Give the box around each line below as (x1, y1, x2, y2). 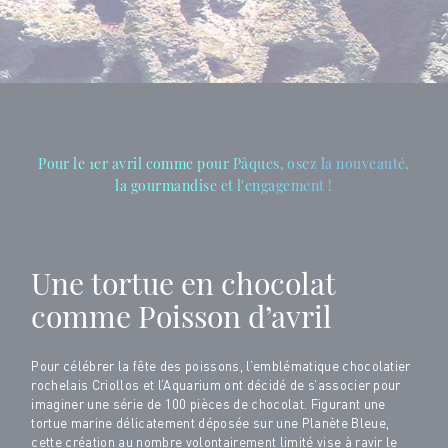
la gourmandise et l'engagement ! (115, 176, 333, 195)
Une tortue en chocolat (31, 263, 336, 303)
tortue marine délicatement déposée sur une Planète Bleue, (31, 418, 390, 431)
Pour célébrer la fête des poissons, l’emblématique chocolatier (31, 361, 411, 374)
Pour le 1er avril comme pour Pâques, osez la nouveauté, (38, 154, 410, 173)
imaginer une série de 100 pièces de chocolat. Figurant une (31, 399, 386, 412)
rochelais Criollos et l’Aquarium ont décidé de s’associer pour (31, 380, 401, 393)
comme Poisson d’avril (31, 296, 333, 336)
